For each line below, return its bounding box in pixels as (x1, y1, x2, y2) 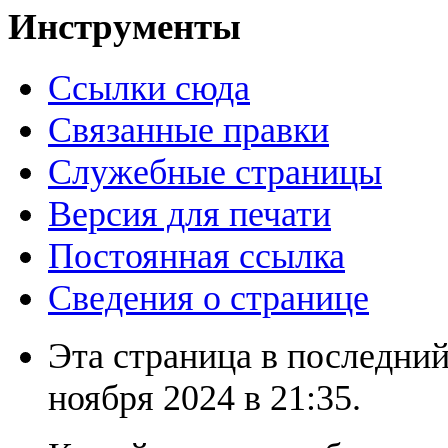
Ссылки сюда (48, 67, 250, 108)
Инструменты (8, 5, 241, 47)
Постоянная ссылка (48, 235, 345, 276)
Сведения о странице (48, 277, 369, 318)
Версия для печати (48, 193, 331, 234)
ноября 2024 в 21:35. (48, 377, 361, 418)
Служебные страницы (48, 151, 382, 192)
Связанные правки (48, 109, 329, 150)
